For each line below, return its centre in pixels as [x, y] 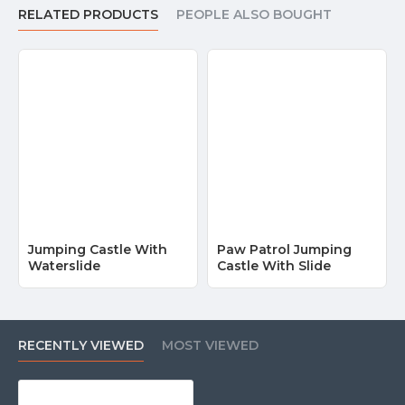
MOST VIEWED [210, 346]
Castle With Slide [273, 266]
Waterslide [64, 266]
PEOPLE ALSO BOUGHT [254, 15]
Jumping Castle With [98, 250]
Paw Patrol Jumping [284, 250]
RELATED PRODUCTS [88, 15]
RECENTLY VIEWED [81, 346]
